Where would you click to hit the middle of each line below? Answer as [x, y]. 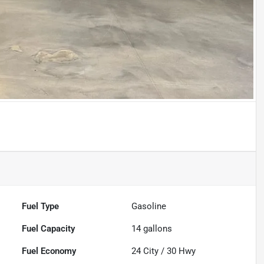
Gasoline [149, 206]
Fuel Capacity [49, 228]
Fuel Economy [49, 251]
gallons [157, 228]
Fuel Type [41, 206]
